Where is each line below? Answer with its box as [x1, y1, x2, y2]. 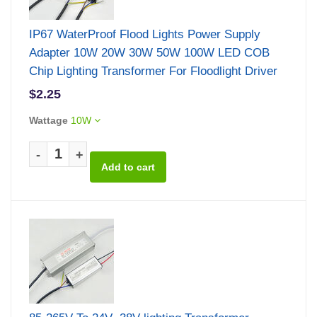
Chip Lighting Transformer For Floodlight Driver [29, 64, 277, 78]
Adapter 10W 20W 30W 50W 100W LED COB [29, 45, 270, 59]
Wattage [29, 114, 68, 126]
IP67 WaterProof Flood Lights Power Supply [29, 27, 260, 41]
